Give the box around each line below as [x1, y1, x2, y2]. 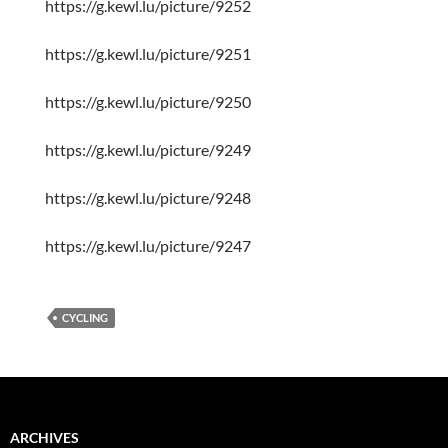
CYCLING [61, 311, 108, 325]
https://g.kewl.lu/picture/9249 [44, 140, 251, 160]
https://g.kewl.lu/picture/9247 [44, 236, 251, 256]
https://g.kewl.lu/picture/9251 [44, 44, 251, 64]
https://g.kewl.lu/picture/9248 [44, 188, 251, 208]
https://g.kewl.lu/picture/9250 [44, 92, 251, 112]
